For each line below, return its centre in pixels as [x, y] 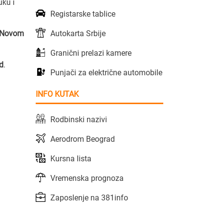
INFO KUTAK [57, 94]
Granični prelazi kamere [91, 53]
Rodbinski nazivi [79, 119]
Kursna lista [71, 158]
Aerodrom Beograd [83, 139]
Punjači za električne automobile [106, 72]
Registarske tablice [83, 14]
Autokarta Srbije [78, 33]
